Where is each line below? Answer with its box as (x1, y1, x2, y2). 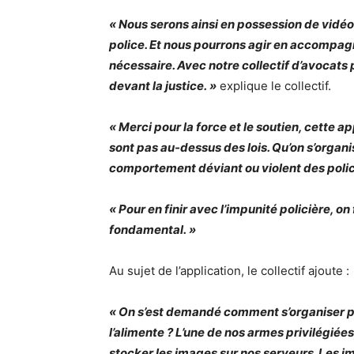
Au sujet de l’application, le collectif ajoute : (109, 263, 349, 278)
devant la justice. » (109, 78, 217, 93)
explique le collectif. (217, 78, 331, 93)
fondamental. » (109, 222, 196, 237)
